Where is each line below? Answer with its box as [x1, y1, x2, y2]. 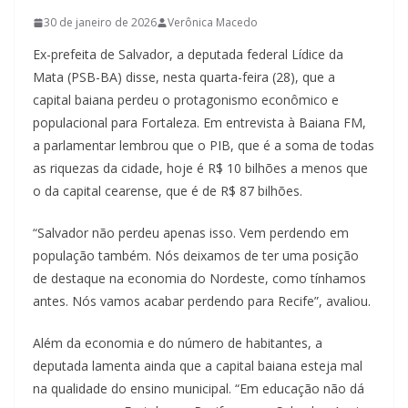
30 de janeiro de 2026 [44, 15, 157, 31]
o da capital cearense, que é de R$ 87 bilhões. [33, 182, 302, 200]
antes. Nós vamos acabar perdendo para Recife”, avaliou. [33, 292, 371, 311]
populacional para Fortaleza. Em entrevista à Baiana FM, [33, 114, 366, 132]
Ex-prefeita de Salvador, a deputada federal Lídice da [33, 46, 343, 64]
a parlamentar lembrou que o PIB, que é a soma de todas [33, 137, 374, 155]
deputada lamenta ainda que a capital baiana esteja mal [33, 357, 362, 375]
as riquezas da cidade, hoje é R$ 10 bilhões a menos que [33, 159, 368, 178]
